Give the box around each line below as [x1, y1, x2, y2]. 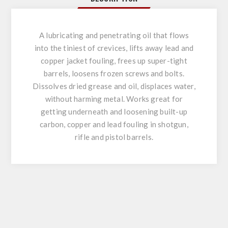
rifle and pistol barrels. [75, 132, 153, 141]
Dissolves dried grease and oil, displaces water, [33, 81, 195, 91]
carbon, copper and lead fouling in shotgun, [40, 119, 188, 129]
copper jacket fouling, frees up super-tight [41, 55, 187, 65]
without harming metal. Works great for [45, 94, 183, 103]
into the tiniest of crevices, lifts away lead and [34, 43, 194, 52]
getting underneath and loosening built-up [40, 106, 188, 116]
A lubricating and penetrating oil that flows [39, 30, 189, 40]
